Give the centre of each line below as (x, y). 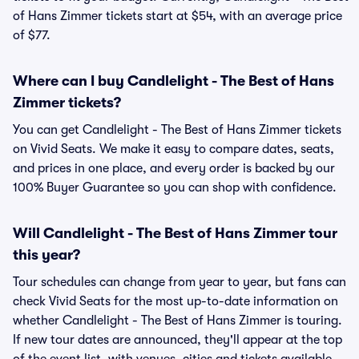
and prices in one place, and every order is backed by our (174, 168)
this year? (46, 255)
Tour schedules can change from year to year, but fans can (179, 282)
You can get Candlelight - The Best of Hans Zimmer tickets (177, 130)
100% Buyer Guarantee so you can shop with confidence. (175, 188)
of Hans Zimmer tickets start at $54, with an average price (177, 16)
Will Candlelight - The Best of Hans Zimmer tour (175, 233)
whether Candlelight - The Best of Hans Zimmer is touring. (177, 321)
